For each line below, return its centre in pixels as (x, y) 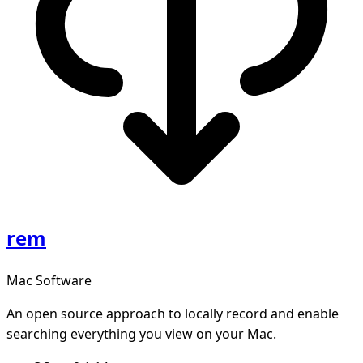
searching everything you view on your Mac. (141, 334)
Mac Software (49, 281)
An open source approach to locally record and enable (173, 314)
